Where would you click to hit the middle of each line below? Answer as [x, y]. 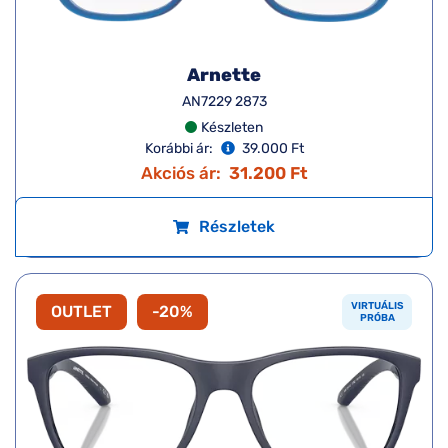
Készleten [232, 127]
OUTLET [81, 311]
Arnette [224, 74]
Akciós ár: [180, 172]
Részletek [237, 226]
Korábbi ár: [178, 148]
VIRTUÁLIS [377, 305]
